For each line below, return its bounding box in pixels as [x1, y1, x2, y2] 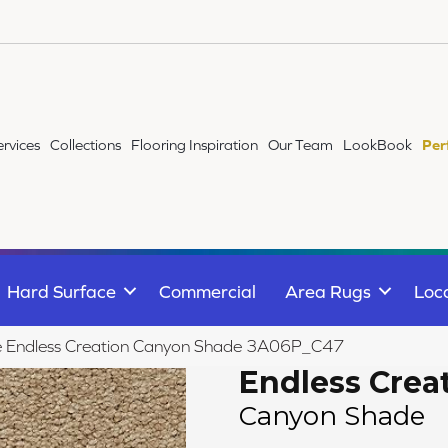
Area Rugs [285, 280, 371, 302]
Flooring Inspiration [131, 136, 259, 154]
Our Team [268, 136, 334, 154]
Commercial [159, 280, 256, 302]
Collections [50, 136, 122, 154]
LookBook [343, 136, 413, 154]
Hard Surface [7, 280, 116, 302]
